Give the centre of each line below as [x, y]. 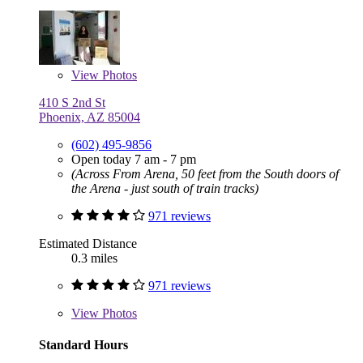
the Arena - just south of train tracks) [165, 188]
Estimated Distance [88, 243]
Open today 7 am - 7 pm [134, 159]
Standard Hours [83, 344]
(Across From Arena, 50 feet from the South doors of [205, 173]
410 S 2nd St [72, 102]
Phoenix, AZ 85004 [90, 117]
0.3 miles [94, 258]
